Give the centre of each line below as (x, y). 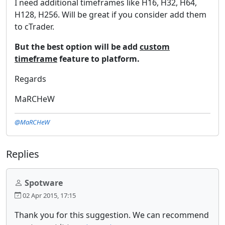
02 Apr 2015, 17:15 (48, 195)
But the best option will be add (77, 46)
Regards (30, 79)
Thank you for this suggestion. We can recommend (112, 215)
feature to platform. (98, 59)
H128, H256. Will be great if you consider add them (110, 14)
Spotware (44, 183)
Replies (23, 154)
